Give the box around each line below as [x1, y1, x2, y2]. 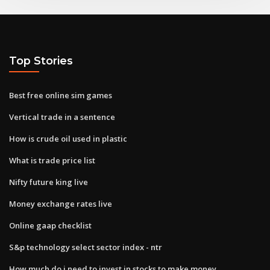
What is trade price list [9, 154, 95, 166]
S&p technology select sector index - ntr [9, 241, 162, 253]
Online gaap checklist [9, 219, 92, 231]
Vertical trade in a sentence [9, 111, 115, 122]
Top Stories [9, 54, 73, 67]
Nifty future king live [9, 176, 88, 187]
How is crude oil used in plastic [9, 133, 127, 144]
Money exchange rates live [9, 198, 112, 209]
